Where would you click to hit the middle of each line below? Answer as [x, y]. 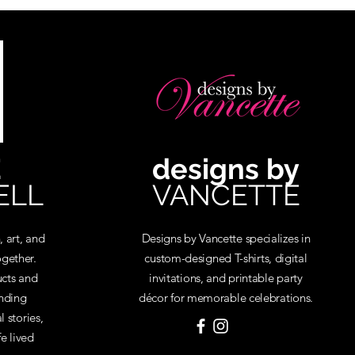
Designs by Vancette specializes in [226, 238]
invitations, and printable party [226, 278]
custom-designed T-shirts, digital [226, 258]
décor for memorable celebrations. [226, 298]
